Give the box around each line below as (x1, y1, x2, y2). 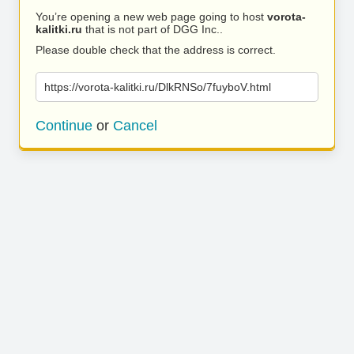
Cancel (113, 118, 157, 134)
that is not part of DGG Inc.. (82, 23, 223, 36)
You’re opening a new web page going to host (36, 10, 267, 23)
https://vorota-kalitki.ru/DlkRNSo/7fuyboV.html (44, 81, 271, 93)
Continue (36, 118, 92, 134)
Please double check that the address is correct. (36, 43, 276, 56)
